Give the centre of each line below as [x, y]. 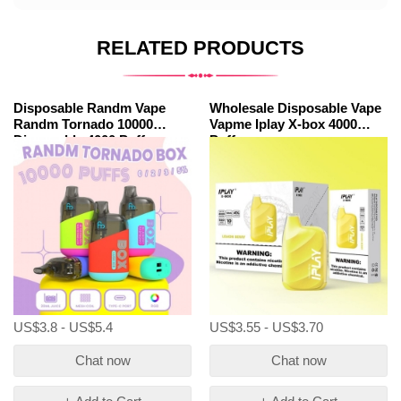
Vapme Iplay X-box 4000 [283, 124]
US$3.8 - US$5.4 [63, 327]
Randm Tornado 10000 [83, 124]
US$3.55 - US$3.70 [266, 327]
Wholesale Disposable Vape [295, 108]
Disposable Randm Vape [90, 108]
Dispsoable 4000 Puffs [83, 140]
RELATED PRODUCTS [200, 48]
